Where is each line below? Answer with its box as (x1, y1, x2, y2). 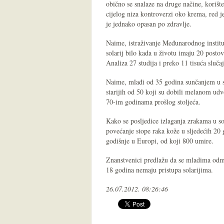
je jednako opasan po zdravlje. (106, 19, 191, 28)
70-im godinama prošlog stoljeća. (106, 97, 200, 106)
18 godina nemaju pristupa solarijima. (106, 165, 217, 174)
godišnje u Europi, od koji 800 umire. (106, 136, 213, 145)
